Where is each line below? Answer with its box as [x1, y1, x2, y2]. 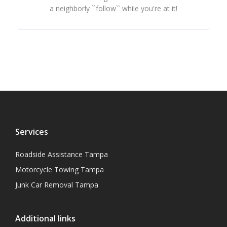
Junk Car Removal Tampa [15, 180, 98, 190]
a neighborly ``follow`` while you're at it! [50, 4, 177, 13]
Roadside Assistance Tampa [15, 149, 108, 159]
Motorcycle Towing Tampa [15, 165, 104, 174]
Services [15, 126, 48, 137]
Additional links [15, 213, 75, 224]
